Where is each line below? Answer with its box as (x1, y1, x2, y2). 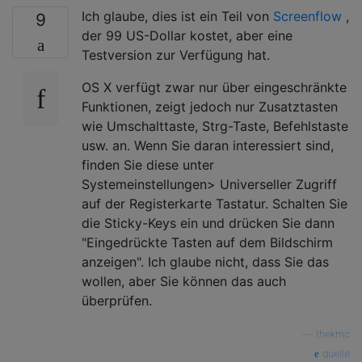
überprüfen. (82, 293, 152, 309)
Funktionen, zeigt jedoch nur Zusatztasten (82, 99, 338, 116)
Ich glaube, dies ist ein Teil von (82, 8, 273, 25)
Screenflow (273, 8, 342, 25)
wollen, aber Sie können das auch (82, 273, 286, 290)
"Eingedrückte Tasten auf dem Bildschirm (82, 234, 333, 251)
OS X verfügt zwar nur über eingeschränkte (82, 79, 347, 96)
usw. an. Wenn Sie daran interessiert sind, (82, 137, 334, 154)
